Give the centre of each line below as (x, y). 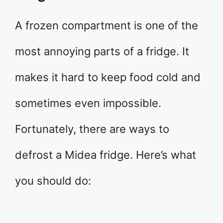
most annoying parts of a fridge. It (102, 52)
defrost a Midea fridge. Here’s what (106, 155)
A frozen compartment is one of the (107, 26)
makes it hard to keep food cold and (108, 77)
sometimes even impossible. (88, 103)
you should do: (53, 181)
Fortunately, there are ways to (92, 129)
